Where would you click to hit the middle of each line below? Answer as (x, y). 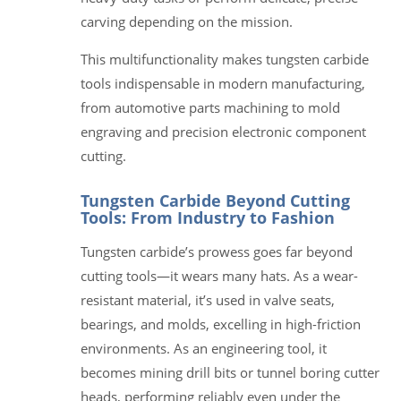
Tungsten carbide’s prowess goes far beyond (217, 251)
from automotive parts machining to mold (210, 107)
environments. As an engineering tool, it (204, 348)
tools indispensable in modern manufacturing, (223, 83)
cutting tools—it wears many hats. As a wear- (219, 275)
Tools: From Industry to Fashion (208, 217)
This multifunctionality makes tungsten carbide (225, 59)
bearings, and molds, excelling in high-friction (221, 324)
